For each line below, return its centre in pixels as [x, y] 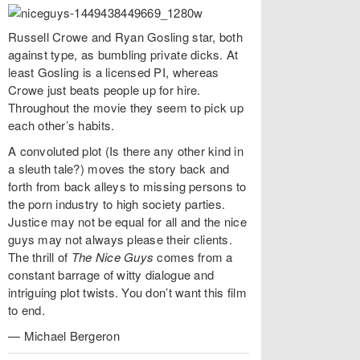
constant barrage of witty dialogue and [111, 274]
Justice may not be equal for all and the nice [127, 221]
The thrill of [40, 257]
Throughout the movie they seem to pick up [126, 107]
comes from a [193, 257]
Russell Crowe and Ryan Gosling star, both [125, 37]
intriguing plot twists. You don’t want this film [127, 292]
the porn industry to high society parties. [117, 204]
